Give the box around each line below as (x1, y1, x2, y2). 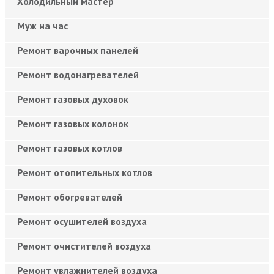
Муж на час (17, 19, 68, 32)
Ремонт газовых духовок (17, 92, 128, 105)
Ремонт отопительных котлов (17, 166, 152, 179)
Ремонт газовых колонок (17, 117, 128, 130)
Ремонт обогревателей (17, 190, 122, 203)
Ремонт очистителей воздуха (17, 239, 151, 252)
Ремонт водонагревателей (17, 68, 139, 81)
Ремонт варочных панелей (17, 43, 138, 56)
